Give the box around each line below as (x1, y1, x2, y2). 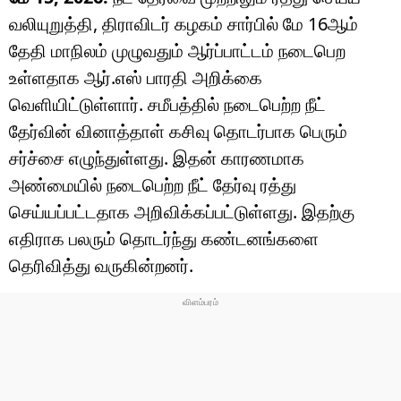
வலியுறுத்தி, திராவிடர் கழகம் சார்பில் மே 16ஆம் (9, 11, 358, 36)
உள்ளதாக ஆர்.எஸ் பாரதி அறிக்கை (9, 64, 262, 90)
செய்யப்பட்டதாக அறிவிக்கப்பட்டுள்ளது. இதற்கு (9, 199, 354, 224)
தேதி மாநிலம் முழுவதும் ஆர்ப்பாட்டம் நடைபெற (9, 38, 346, 63)
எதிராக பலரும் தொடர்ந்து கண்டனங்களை (9, 226, 319, 251)
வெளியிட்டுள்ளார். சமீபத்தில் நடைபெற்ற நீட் (9, 91, 326, 116)
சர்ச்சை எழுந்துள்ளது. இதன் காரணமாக (9, 145, 304, 170)
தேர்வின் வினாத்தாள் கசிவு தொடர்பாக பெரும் (9, 118, 347, 143)
